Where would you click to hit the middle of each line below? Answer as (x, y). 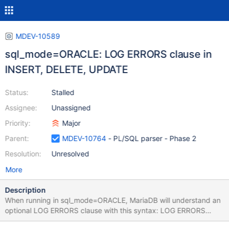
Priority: (18, 123)
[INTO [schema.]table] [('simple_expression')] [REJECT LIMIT (43, 221)
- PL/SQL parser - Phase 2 (151, 138)
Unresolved (70, 154)
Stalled (63, 92)
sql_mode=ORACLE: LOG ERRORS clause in (108, 54)
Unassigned (71, 108)
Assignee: (21, 108)
